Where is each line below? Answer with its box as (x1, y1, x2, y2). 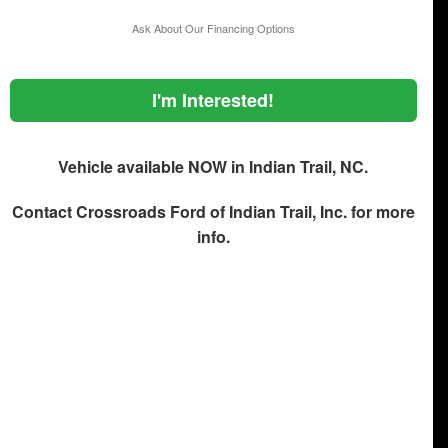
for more (346, 199, 415, 223)
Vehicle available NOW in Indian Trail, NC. (58, 154, 369, 178)
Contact (11, 199, 76, 223)
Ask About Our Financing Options (131, 19, 295, 36)
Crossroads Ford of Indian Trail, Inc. (75, 199, 347, 223)
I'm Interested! (152, 86, 275, 113)
